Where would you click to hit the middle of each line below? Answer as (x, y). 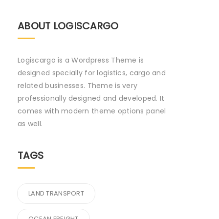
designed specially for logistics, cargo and (92, 73)
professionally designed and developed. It (91, 98)
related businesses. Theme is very (78, 85)
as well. (30, 123)
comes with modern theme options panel (92, 111)
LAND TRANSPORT (56, 193)
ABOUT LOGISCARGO (68, 26)
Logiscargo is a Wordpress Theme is (81, 60)
